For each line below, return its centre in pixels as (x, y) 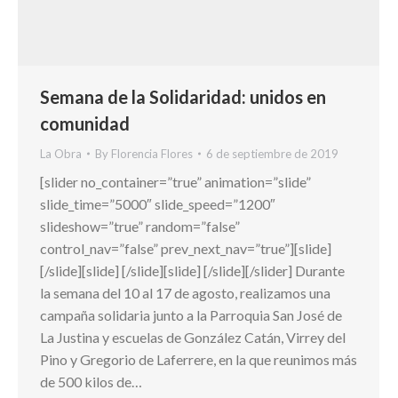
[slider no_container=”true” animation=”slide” (175, 182)
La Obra (61, 154)
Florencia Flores (152, 154)
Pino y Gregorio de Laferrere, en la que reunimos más (199, 360)
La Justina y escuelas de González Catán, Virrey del (193, 338)
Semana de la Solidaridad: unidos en (183, 97)
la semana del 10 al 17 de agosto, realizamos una (185, 293)
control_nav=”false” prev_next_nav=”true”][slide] (186, 249)
